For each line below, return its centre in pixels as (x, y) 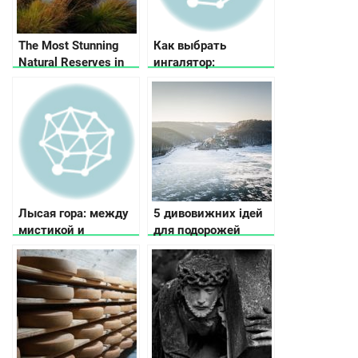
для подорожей (197, 230)
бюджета (182, 146)
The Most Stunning (69, 45)
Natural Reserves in (71, 62)
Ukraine (39, 79)
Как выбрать (190, 45)
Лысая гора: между (74, 213)
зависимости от (199, 112)
